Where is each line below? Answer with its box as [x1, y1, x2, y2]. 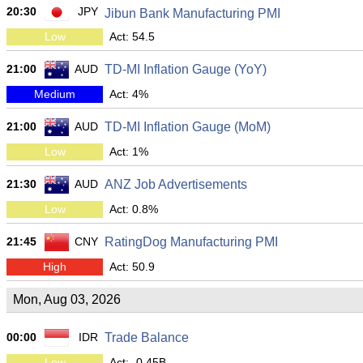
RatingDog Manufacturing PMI [105, 235, 278, 249]
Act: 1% [109, 145, 148, 158]
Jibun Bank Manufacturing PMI [105, 6, 280, 20]
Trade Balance [105, 331, 189, 344]
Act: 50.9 [109, 260, 155, 273]
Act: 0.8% [109, 203, 158, 216]
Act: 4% [109, 88, 148, 100]
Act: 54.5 [109, 30, 155, 43]
